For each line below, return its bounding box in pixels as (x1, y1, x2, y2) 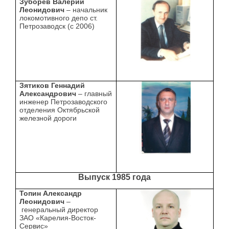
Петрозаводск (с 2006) (19, 22, 95, 31)
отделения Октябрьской (19, 106, 100, 114)
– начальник (64, 6, 108, 14)
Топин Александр (19, 189, 82, 198)
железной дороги (19, 114, 77, 123)
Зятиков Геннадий (19, 81, 85, 90)
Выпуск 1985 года (78, 173, 151, 182)
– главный (76, 89, 112, 98)
